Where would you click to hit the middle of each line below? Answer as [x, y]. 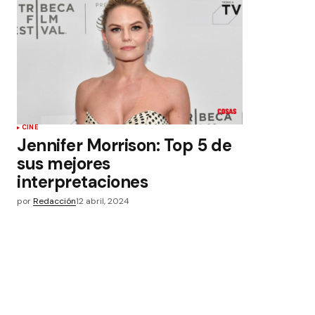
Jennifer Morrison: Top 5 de [124, 145]
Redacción [54, 201]
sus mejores [64, 163]
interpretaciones [83, 182]
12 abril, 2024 [103, 201]
